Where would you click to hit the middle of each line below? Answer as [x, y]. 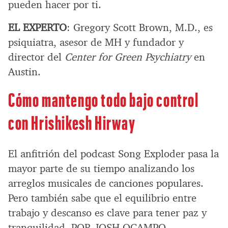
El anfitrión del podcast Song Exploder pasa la [113, 153]
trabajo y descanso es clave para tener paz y [107, 212]
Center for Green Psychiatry [128, 57]
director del [36, 57]
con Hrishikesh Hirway [72, 122]
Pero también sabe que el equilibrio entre [102, 198]
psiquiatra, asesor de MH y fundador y [96, 42]
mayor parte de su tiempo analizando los [101, 168]
